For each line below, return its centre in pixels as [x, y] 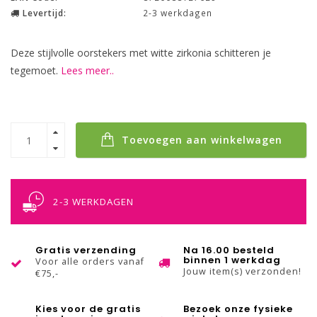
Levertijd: [43, 13]
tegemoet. [36, 70]
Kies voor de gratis [88, 309]
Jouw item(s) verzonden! [242, 271]
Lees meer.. [87, 70]
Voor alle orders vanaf [90, 261]
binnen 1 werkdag [232, 260]
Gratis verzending [86, 250]
